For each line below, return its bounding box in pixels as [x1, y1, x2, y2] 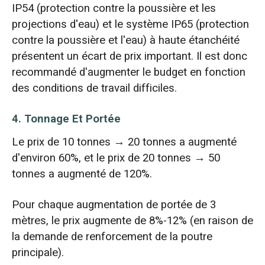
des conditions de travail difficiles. [11, 80, 177, 97]
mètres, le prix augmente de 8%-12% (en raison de [11, 212, 253, 229]
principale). [11, 244, 64, 261]
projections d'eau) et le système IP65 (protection [11, 16, 249, 33]
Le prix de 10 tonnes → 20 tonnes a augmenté [11, 133, 237, 150]
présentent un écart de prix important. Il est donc [11, 48, 247, 65]
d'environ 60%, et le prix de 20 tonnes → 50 [11, 149, 220, 166]
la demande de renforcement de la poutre [11, 228, 212, 245]
